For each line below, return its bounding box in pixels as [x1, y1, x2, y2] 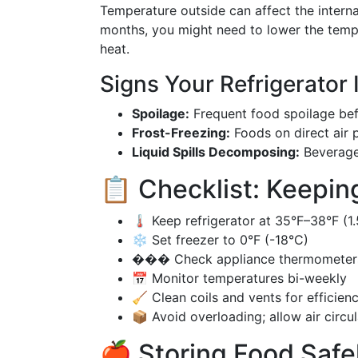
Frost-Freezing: [132, 125, 230, 141]
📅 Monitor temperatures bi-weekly [132, 270, 347, 286]
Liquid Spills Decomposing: [132, 144, 300, 160]
